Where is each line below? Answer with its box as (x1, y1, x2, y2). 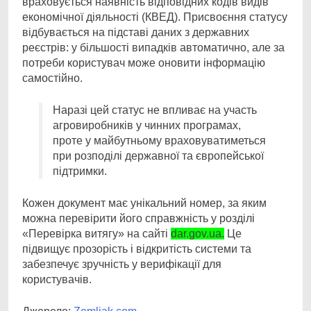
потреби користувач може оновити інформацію (22, 57, 265, 69)
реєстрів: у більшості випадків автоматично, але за (22, 42, 285, 53)
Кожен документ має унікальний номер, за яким (22, 197, 267, 209)
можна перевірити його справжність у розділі (22, 212, 255, 224)
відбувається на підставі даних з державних (22, 26, 249, 38)
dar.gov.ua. (171, 228, 224, 239)
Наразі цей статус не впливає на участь (53, 104, 257, 116)
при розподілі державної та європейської (53, 150, 264, 162)
